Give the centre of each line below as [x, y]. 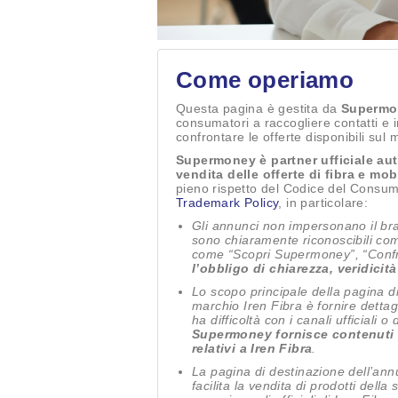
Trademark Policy [227, 203]
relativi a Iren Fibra [252, 348]
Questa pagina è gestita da [259, 108]
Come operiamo [265, 80]
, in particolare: [323, 203]
